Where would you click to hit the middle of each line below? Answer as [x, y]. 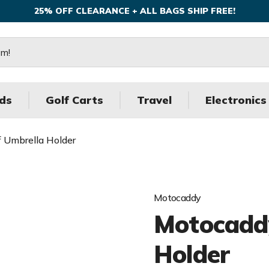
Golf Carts [74, 100]
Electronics [236, 100]
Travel [154, 100]
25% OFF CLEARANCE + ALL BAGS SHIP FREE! [134, 11]
